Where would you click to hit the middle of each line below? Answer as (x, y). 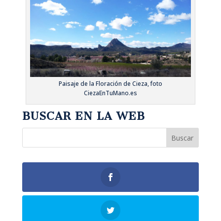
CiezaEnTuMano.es (110, 93)
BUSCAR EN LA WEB (83, 116)
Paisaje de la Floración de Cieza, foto (110, 83)
